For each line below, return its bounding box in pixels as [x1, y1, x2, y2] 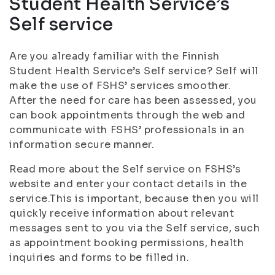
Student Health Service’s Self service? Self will [9, 64, 258, 77]
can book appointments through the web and [9, 109, 246, 122]
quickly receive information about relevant [9, 207, 234, 220]
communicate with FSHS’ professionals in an [9, 123, 245, 136]
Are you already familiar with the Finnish [9, 50, 220, 63]
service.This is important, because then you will [9, 192, 259, 205]
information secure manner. [9, 138, 155, 151]
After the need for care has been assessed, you [9, 94, 257, 107]
